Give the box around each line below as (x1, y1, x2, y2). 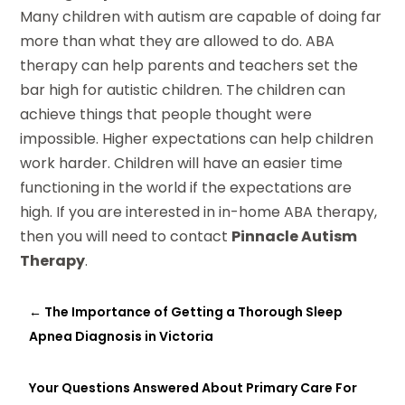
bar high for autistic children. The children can (20, 80, 346, 101)
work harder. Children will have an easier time (20, 153, 344, 174)
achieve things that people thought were (20, 104, 313, 126)
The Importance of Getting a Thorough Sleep (44, 303, 344, 322)
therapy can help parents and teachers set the (20, 55, 359, 77)
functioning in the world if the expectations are (20, 177, 353, 199)
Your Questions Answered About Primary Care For (29, 379, 358, 398)
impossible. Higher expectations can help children (20, 128, 374, 150)
